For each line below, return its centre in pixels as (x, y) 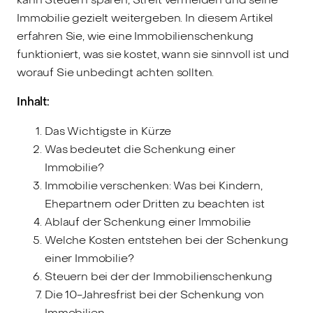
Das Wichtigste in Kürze (108, 131)
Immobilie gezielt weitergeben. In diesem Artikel (145, 17)
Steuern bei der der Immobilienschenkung (159, 276)
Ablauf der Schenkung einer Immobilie (148, 221)
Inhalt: (33, 101)
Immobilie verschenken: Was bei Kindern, (154, 185)
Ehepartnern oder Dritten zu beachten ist (155, 203)
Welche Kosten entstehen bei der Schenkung (167, 240)
